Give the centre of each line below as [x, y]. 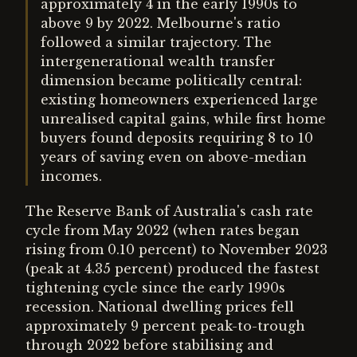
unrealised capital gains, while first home [183, 119]
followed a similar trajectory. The [156, 42]
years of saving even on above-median [174, 157]
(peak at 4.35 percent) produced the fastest [173, 269]
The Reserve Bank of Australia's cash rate [169, 211]
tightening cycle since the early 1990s [155, 288]
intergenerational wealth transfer [158, 61]
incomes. [71, 176]
